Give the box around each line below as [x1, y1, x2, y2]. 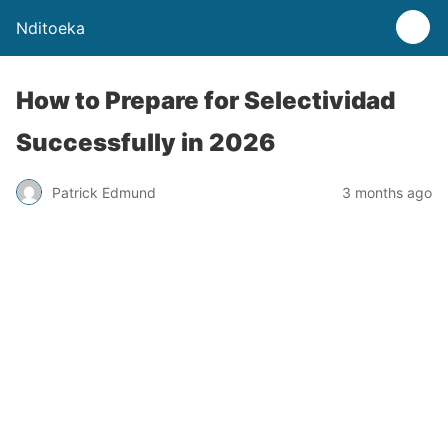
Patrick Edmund [52, 183, 156, 201]
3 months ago [342, 183, 432, 201]
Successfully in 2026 [16, 128, 275, 157]
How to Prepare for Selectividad [16, 86, 395, 115]
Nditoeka [16, 18, 85, 38]
